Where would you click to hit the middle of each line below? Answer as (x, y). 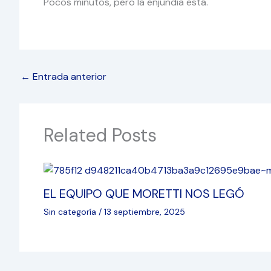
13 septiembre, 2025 (145, 212)
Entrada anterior (68, 76)
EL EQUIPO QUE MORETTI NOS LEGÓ (144, 194)
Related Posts (100, 135)
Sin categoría (70, 212)
